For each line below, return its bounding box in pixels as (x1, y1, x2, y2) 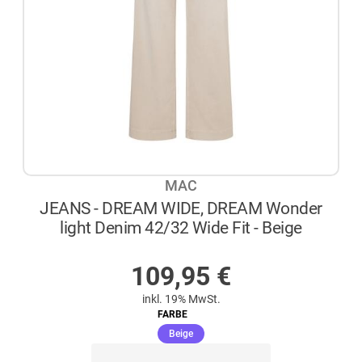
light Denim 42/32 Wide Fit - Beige (60, 217, 302, 238)
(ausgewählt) (192, 326, 252, 339)
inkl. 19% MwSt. (141, 292, 221, 305)
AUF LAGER (155, 242, 225, 258)
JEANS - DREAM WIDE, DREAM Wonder (40, 197, 322, 218)
